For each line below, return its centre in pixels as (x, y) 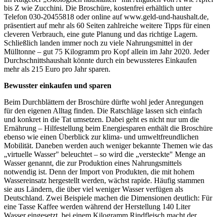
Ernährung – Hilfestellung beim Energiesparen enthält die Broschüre (108, 128)
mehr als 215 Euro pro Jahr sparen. (57, 69)
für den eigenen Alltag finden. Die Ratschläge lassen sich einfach (103, 110)
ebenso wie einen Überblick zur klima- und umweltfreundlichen (101, 137)
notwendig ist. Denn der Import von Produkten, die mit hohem (99, 171)
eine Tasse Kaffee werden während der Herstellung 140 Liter (97, 206)
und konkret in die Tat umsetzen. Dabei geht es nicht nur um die (101, 119)
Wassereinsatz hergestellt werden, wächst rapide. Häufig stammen (104, 180)
